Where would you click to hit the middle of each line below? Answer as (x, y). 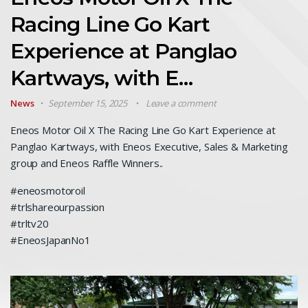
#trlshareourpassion (58, 207)
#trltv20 (30, 223)
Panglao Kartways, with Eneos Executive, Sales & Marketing (149, 146)
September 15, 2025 (88, 103)
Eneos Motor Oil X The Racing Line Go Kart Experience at (143, 130)
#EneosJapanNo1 (51, 240)
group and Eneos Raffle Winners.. (87, 163)
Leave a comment (181, 103)
